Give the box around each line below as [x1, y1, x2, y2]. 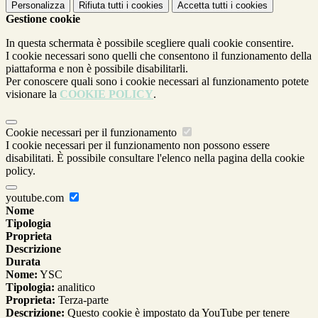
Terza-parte [55, 293, 109, 306]
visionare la [6, 87, 60, 100]
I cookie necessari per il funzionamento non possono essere [6, 138, 270, 151]
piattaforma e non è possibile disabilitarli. [6, 62, 188, 75]
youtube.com [6, 191, 67, 204]
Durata [6, 255, 40, 268]
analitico [55, 280, 95, 293]
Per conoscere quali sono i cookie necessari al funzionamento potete [6, 75, 309, 87]
